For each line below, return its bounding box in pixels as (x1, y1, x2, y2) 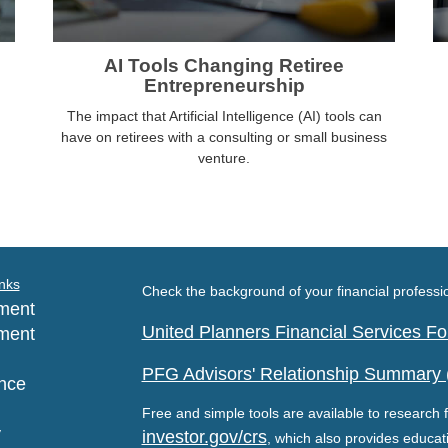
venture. (198, 150, 250, 167)
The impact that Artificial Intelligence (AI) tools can (66, 108, 382, 125)
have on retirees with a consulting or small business (61, 129, 387, 146)
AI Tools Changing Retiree (104, 55, 344, 77)
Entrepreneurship (143, 75, 305, 97)
